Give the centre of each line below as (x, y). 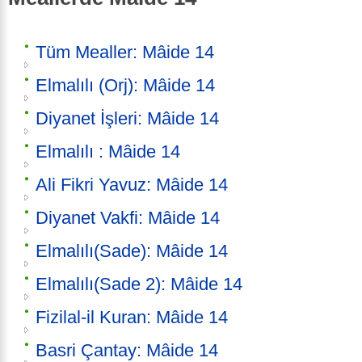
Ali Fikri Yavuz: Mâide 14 (132, 185)
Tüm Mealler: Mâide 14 (125, 53)
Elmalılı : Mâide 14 (108, 152)
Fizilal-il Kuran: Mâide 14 (132, 318)
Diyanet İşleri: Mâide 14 (127, 119)
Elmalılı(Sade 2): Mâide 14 (139, 284)
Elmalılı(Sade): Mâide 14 (132, 251)
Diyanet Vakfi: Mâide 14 (128, 218)
